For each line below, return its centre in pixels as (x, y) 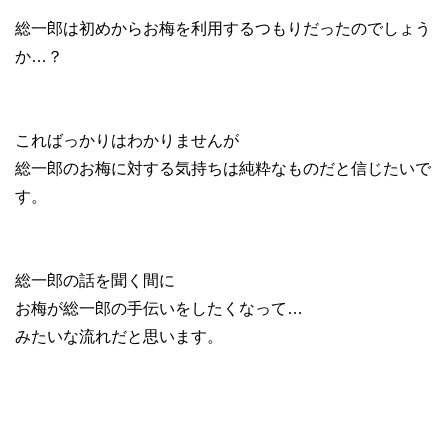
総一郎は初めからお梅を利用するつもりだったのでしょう (223, 29)
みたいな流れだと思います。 (119, 337)
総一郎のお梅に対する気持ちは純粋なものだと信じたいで (223, 169)
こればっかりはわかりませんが (127, 141)
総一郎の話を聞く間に (95, 281)
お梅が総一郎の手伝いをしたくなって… (159, 309)
